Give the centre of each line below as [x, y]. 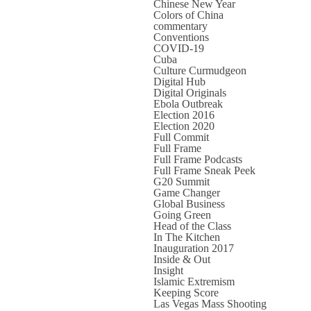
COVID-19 [178, 48]
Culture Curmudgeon [200, 70]
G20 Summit [181, 182]
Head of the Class [192, 226]
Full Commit [181, 137]
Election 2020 [184, 126]
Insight [168, 270]
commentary [180, 26]
